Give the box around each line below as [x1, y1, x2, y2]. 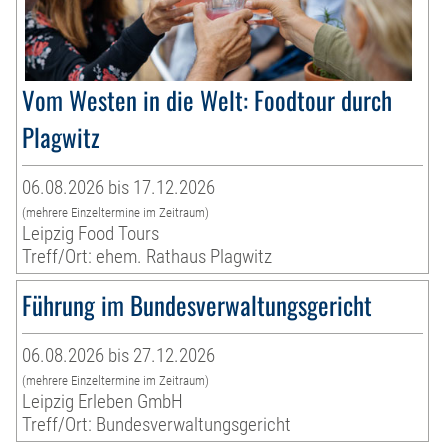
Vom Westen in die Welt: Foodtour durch [22, 81, 393, 119]
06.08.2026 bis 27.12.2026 [22, 344, 216, 368]
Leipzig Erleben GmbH [22, 390, 184, 414]
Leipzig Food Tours [22, 222, 160, 246]
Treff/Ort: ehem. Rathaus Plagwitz [22, 245, 273, 269]
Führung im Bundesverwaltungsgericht [22, 286, 373, 324]
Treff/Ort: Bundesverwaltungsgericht [22, 413, 292, 437]
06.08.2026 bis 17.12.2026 [22, 176, 216, 200]
